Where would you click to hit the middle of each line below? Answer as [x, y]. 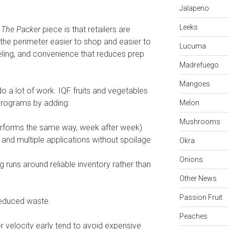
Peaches [193, 216]
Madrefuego [199, 65]
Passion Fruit [201, 197]
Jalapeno [194, 8]
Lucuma [192, 46]
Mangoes [194, 84]
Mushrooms [200, 121]
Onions [191, 159]
